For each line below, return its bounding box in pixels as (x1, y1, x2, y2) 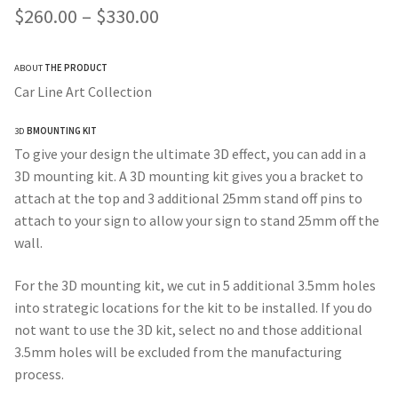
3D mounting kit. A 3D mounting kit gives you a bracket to (14, 167, 363, 186)
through (158, 99, 228, 124)
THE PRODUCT (43, 61, 107, 75)
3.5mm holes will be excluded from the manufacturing (14, 343, 342, 361)
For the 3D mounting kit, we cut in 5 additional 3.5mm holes (14, 276, 376, 294)
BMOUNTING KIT (25, 123, 97, 137)
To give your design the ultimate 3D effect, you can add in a (14, 145, 366, 163)
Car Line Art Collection (14, 82, 152, 100)
